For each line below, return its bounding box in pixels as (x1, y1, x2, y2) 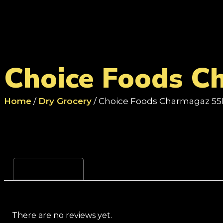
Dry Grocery (38, 96, 92, 106)
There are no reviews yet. (12, 211, 112, 220)
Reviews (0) (22, 164, 74, 174)
